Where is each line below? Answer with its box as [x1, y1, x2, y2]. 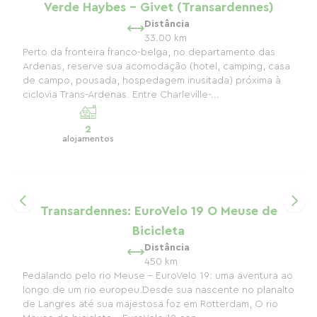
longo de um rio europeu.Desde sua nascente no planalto [23, 285, 294, 295]
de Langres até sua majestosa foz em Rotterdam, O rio [23, 299, 278, 309]
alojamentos [62, 134, 114, 143]
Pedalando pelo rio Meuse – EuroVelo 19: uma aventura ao [23, 271, 293, 281]
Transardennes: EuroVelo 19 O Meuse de [40, 204, 277, 217]
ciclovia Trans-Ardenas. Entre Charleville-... [23, 90, 219, 100]
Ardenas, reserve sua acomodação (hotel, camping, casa [23, 62, 290, 71]
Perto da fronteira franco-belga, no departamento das [23, 47, 275, 57]
